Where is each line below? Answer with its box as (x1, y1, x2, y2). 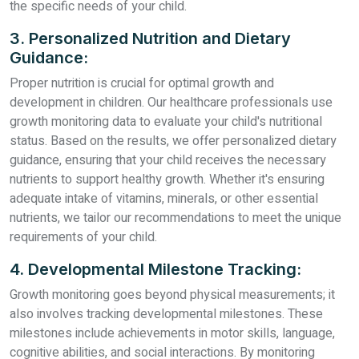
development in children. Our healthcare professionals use (10, 93, 333, 112)
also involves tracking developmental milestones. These (10, 305, 323, 324)
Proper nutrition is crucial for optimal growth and (10, 74, 274, 93)
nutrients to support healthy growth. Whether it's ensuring (10, 170, 325, 189)
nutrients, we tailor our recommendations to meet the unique (10, 208, 341, 228)
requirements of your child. (10, 228, 157, 247)
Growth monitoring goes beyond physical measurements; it (10, 285, 335, 305)
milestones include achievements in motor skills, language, (10, 324, 335, 343)
